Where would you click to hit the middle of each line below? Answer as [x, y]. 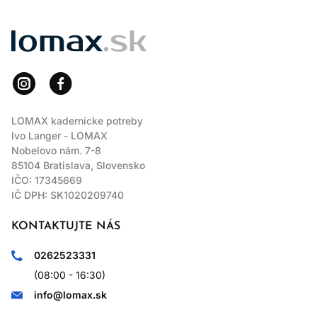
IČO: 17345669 [47, 180]
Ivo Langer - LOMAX [59, 136]
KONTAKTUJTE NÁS [66, 227]
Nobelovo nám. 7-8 [56, 151]
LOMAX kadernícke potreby [77, 121]
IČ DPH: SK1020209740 [68, 195]
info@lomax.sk [70, 295]
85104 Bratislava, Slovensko [78, 166]
